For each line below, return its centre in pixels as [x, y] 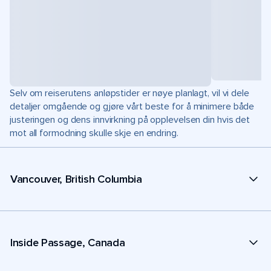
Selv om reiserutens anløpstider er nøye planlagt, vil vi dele [129, 93]
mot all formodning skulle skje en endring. [94, 133]
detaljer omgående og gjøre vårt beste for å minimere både [132, 106]
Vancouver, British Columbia [76, 179]
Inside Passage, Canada [68, 242]
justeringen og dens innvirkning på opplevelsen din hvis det [130, 120]
